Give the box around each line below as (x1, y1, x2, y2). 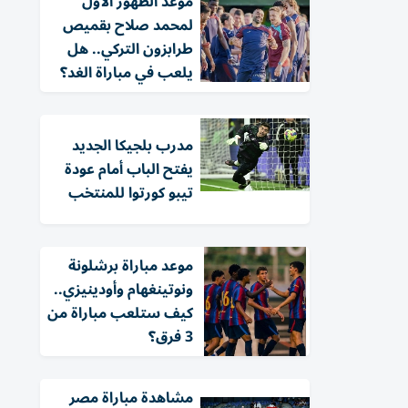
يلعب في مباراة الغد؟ (60, 57, 193, 88)
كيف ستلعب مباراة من (47, 298, 193, 329)
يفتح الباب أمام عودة (65, 154, 193, 185)
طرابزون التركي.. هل (67, 34, 193, 65)
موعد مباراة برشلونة (68, 250, 193, 281)
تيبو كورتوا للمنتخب (68, 178, 193, 209)
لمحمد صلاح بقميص (63, 10, 193, 41)
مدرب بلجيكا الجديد (72, 130, 193, 161)
